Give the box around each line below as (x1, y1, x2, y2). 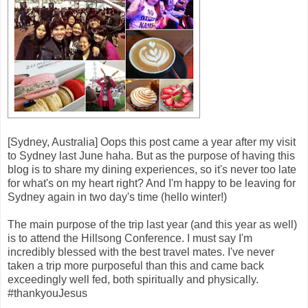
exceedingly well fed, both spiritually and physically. (8, 273, 258, 285)
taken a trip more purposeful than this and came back (8, 259, 264, 272)
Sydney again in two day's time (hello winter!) (8, 190, 227, 203)
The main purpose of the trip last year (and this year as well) (8, 218, 297, 230)
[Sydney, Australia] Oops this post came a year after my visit (8, 135, 296, 148)
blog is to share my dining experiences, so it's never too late (8, 163, 296, 175)
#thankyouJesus (8, 287, 87, 299)
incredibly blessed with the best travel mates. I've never (8, 245, 274, 258)
